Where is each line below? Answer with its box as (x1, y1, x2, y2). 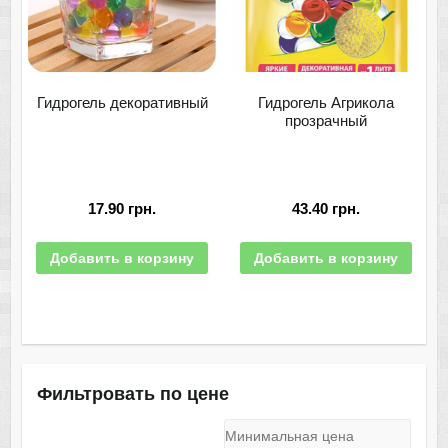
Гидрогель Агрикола (257, 94, 394, 112)
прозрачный (284, 112, 367, 130)
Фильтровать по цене (36, 384, 229, 405)
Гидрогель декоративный (36, 94, 208, 112)
